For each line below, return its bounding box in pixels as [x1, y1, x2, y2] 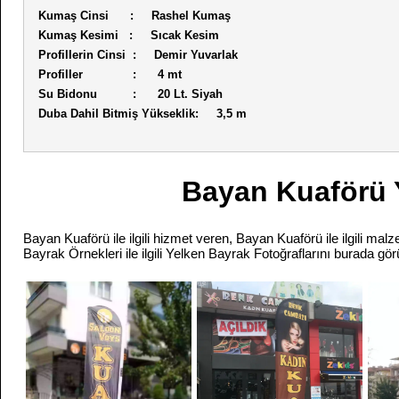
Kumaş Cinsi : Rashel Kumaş [38, 8, 231, 22]
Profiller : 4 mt [38, 67, 182, 81]
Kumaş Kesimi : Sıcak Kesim [38, 28, 219, 42]
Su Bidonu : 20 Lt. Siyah [38, 86, 223, 101]
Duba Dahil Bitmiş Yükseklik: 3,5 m [38, 106, 247, 120]
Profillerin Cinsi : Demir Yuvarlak [38, 47, 238, 61]
